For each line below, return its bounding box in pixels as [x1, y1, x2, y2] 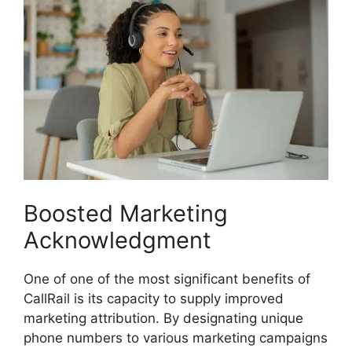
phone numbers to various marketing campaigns [24, 329, 328, 346]
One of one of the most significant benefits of [24, 270, 310, 287]
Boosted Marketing [24, 199, 228, 227]
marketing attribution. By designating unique [24, 310, 303, 326]
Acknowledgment [24, 225, 211, 254]
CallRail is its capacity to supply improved [24, 290, 284, 306]
